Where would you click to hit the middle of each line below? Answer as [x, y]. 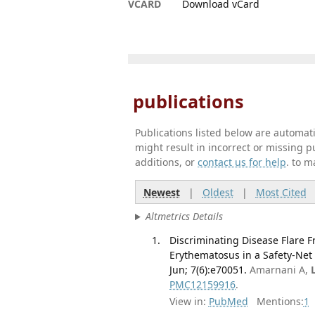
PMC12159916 [203, 284]
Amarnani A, [281, 269]
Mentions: [276, 302]
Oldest [218, 192]
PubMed [228, 302]
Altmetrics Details [184, 217]
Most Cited [281, 192]
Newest [161, 192]
